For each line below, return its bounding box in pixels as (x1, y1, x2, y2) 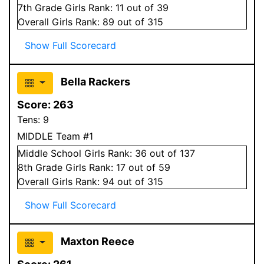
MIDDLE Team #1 (17, 130, 93, 142)
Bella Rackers (60, 75, 130, 88)
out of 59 (126, 161, 170, 173)
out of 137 (147, 147, 195, 159)
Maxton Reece (60, 235, 134, 247)
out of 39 (124, 1, 169, 14)
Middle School (18, 147, 81, 159)
